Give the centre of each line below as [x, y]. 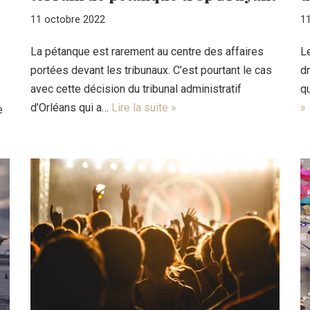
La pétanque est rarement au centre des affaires [147, 51]
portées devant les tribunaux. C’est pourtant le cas [151, 70]
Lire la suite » [144, 107]
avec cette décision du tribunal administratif [136, 89]
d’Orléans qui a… [71, 107]
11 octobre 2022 [68, 19]
